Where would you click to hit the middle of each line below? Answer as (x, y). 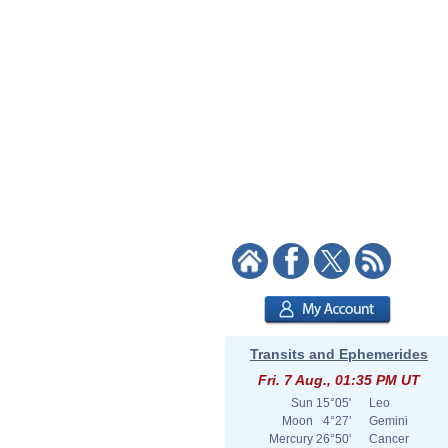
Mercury (291, 439)
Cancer (389, 439)
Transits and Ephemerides (339, 354)
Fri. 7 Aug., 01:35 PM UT (339, 380)
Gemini (388, 421)
